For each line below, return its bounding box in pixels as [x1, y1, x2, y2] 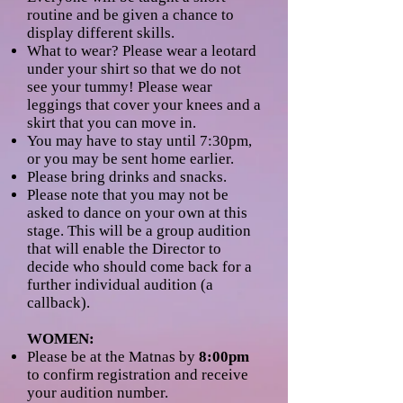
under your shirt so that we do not [27, 60, 241, 77]
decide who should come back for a [27, 258, 252, 275]
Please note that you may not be [27, 186, 228, 203]
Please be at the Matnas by [27, 348, 199, 365]
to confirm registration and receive [27, 366, 248, 383]
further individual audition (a [27, 276, 213, 293]
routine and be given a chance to [27, 6, 234, 23]
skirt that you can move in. [27, 114, 196, 131]
